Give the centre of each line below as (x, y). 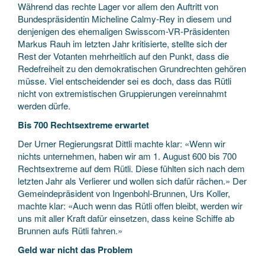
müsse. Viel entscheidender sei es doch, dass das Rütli (125, 81)
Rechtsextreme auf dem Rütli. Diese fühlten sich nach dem (131, 168)
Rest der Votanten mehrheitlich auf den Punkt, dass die (123, 56)
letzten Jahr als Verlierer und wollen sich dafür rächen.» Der (132, 181)
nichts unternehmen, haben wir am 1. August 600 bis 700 (127, 156)
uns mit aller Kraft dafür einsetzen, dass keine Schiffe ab (126, 218)
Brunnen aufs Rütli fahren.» (70, 230)
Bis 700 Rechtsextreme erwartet (83, 125)
